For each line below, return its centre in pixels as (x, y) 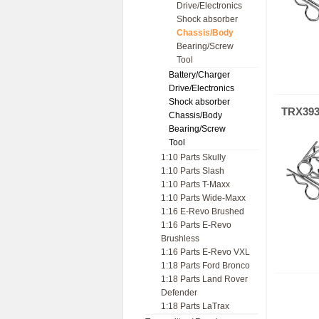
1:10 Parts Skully (193, 157)
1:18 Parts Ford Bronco (205, 266)
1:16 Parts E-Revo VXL (205, 252)
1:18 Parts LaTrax (195, 306)
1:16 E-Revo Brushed (203, 211)
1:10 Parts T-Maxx (195, 184)
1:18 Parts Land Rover (204, 279)
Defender (179, 293)
